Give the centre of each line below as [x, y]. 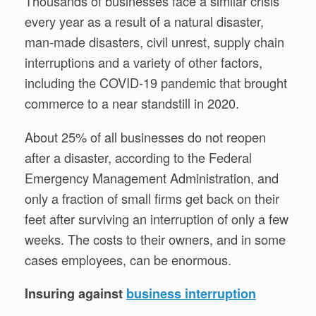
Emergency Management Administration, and [152, 177]
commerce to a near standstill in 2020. [132, 103]
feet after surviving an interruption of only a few [157, 218]
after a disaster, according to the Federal [138, 157]
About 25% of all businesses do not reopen [145, 136]
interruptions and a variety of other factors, [144, 62]
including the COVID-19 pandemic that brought [156, 83]
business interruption [191, 293]
